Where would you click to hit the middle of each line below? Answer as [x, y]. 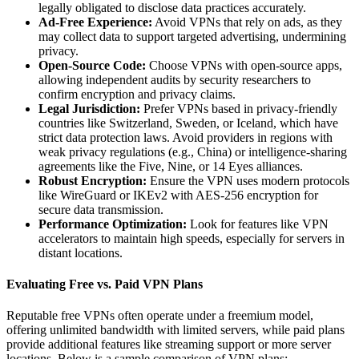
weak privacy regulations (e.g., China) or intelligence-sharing [193, 151]
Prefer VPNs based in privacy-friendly [239, 108]
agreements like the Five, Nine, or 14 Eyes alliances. [171, 166]
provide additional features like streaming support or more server [169, 345]
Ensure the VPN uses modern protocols [248, 180]
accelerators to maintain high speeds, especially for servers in [192, 238]
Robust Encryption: [93, 180]
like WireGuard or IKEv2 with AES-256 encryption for [178, 195]
